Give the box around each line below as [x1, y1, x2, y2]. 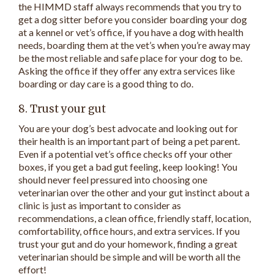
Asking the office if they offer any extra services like [18, 64, 235, 76]
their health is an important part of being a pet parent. [18, 135, 240, 147]
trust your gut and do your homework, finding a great [18, 238, 237, 250]
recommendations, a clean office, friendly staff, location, [18, 212, 251, 224]
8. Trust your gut [18, 102, 106, 116]
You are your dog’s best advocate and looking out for [18, 122, 238, 135]
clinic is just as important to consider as [18, 199, 181, 212]
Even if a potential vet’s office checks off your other [18, 148, 232, 160]
